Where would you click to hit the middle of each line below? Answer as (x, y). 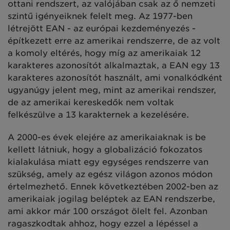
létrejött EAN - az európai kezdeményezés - (102, 28)
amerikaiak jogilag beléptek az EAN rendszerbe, (111, 199)
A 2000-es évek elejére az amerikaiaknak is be (107, 137)
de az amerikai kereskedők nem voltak (91, 102)
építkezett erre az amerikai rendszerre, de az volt (114, 41)
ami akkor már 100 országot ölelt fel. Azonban (108, 211)
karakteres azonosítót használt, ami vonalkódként (115, 78)
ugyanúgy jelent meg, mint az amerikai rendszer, (112, 90)
